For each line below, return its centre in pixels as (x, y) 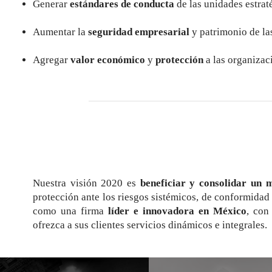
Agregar (52, 60)
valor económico (109, 60)
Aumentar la (60, 32)
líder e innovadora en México (177, 211)
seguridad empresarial (139, 32)
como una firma (70, 211)
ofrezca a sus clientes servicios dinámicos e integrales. (150, 225)
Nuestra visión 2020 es (87, 183)
